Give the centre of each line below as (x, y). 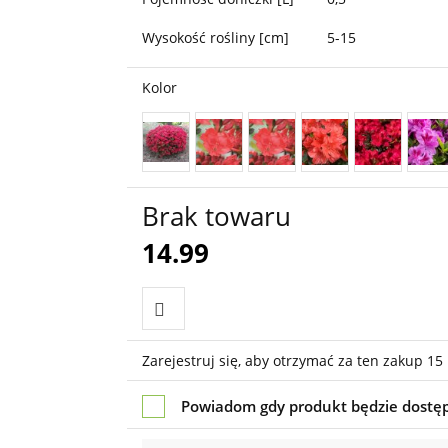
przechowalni (199, 395)
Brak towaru (216, 216)
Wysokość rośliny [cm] (215, 37)
